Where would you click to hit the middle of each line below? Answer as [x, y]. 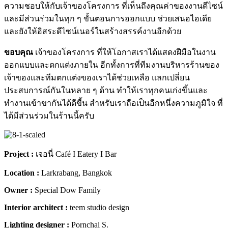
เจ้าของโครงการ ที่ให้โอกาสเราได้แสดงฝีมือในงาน [124, 52]
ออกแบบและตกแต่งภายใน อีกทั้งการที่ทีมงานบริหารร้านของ [112, 65]
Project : [19, 154]
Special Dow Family [67, 190]
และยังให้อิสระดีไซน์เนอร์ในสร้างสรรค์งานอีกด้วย [93, 31]
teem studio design [98, 207]
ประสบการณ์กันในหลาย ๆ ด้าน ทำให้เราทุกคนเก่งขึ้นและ [106, 90]
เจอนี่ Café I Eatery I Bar [75, 154]
